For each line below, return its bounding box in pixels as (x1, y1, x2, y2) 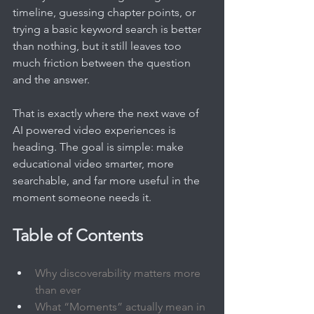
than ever (35, 282, 81, 296)
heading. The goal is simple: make (13, 139, 186, 153)
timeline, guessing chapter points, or (13, 5, 198, 19)
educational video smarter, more (13, 156, 177, 170)
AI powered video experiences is (13, 123, 179, 137)
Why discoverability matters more (35, 266, 203, 280)
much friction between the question (13, 55, 193, 69)
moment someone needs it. (13, 190, 151, 204)
